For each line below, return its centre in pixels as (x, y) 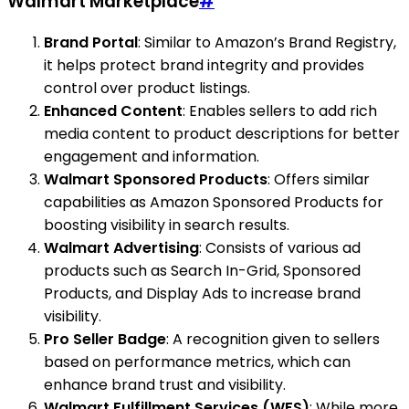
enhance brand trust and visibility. (165, 385)
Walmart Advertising (121, 248)
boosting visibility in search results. (167, 225)
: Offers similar (319, 180)
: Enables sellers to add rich (280, 111)
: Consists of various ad (280, 248)
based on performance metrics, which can (197, 362)
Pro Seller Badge (105, 340)
